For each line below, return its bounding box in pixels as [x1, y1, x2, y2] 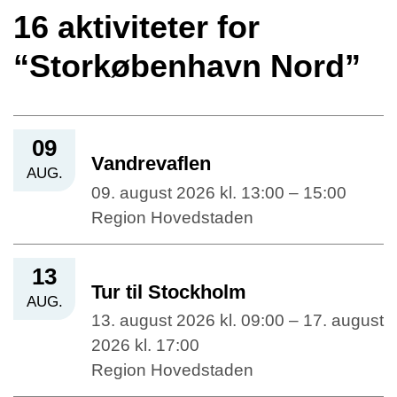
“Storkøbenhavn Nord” [13, 48, 361, 85]
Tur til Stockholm [91, 280, 246, 303]
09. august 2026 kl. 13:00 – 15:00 [91, 183, 346, 202]
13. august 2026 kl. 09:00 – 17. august [91, 310, 384, 330]
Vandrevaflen [91, 152, 211, 175]
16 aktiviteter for [13, 9, 260, 46]
